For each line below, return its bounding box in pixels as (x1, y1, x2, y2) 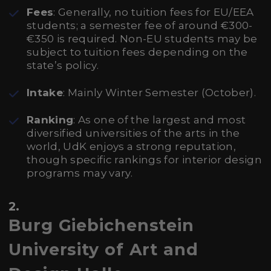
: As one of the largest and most (73, 114, 246, 126)
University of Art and (8, 240, 198, 260)
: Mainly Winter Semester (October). (63, 87, 256, 99)
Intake (27, 87, 64, 99)
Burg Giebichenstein (8, 215, 195, 235)
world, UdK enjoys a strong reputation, (27, 140, 236, 152)
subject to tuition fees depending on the (27, 46, 248, 58)
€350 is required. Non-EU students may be (27, 33, 258, 45)
